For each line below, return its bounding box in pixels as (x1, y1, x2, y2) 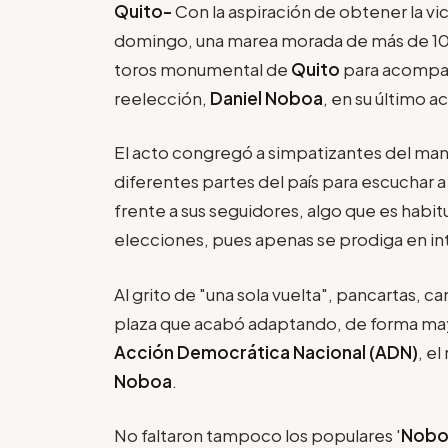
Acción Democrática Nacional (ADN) (114, 340, 418, 363)
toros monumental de (114, 57, 291, 80)
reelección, (114, 86, 210, 109)
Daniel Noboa (210, 86, 323, 109)
